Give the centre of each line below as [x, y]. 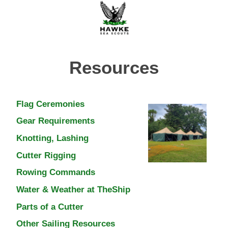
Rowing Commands [56, 172]
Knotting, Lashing [52, 138]
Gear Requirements [55, 121]
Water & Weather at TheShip [73, 190]
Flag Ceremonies [50, 104]
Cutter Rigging [46, 155]
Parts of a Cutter [50, 206]
